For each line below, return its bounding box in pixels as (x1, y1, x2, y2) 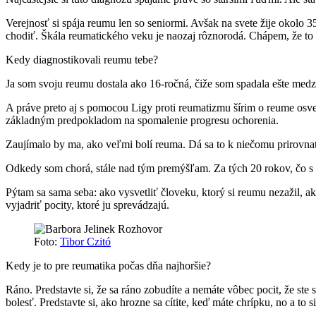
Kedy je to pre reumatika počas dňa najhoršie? (6, 260, 211, 272)
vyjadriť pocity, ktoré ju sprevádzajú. (6, 199, 169, 212)
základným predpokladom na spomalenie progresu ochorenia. (6, 114, 279, 127)
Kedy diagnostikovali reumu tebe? (6, 54, 158, 66)
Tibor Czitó (60, 236, 111, 248)
